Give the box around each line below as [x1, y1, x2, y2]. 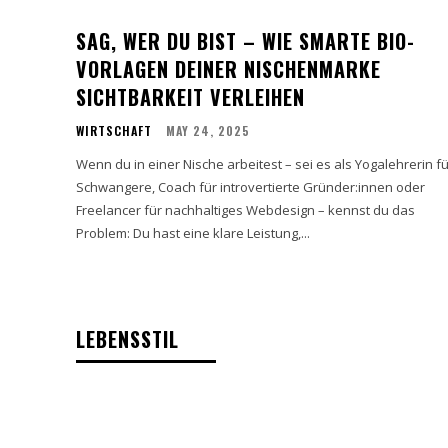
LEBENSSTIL [76, 323, 179, 354]
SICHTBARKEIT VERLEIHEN [76, 81, 305, 112]
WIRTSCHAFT [76, 121, 152, 139]
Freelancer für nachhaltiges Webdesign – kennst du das [76, 200, 415, 219]
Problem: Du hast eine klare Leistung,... [76, 223, 310, 242]
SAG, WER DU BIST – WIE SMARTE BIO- [76, 25, 415, 56]
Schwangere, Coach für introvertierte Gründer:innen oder [76, 177, 425, 196]
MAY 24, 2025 [166, 121, 250, 139]
